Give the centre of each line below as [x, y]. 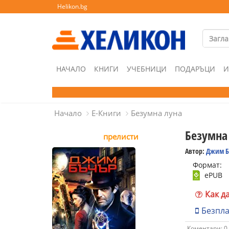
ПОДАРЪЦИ [195, 69]
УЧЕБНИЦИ [147, 69]
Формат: [207, 165]
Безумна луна [156, 113]
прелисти [121, 136]
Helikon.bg [72, 6]
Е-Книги [106, 113]
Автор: [195, 151]
